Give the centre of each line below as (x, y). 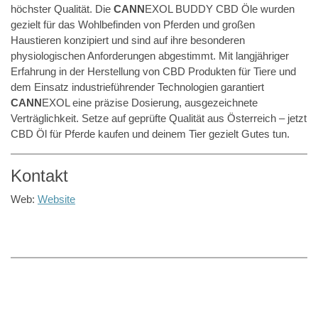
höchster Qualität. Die (62, 9)
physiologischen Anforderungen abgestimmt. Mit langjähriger (150, 56)
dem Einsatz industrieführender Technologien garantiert (137, 87)
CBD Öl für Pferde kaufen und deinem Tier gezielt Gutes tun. (150, 134)
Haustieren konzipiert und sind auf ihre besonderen (128, 40)
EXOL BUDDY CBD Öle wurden (220, 9)
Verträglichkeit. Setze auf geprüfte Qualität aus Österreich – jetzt (159, 118)
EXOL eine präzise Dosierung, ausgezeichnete (150, 103)
